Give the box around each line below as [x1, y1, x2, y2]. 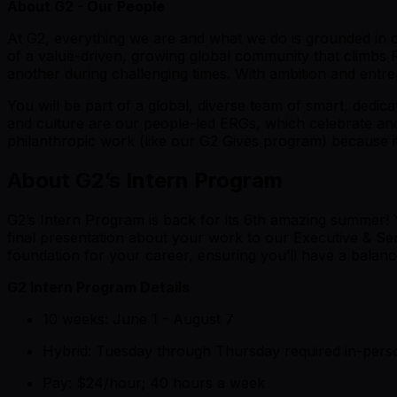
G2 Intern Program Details [7, 277, 190, 296]
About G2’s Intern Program [7, 167, 283, 193]
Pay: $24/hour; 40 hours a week [43, 373, 265, 392]
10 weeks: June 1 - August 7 [43, 309, 234, 328]
